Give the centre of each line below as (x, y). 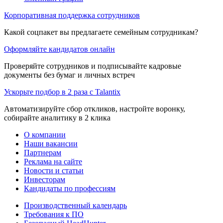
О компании (45, 135)
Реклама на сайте (53, 162)
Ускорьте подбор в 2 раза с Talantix (62, 92)
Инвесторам (45, 180)
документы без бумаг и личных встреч (69, 75)
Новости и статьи (54, 171)
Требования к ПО (54, 215)
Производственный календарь (75, 206)
